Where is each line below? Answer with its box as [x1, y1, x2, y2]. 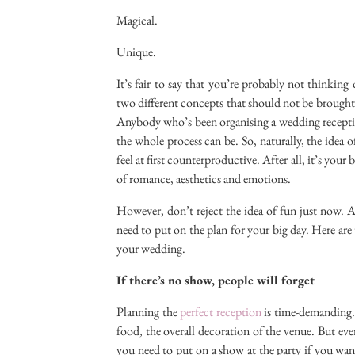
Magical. [116, 12, 158, 29]
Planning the [116, 303, 181, 321]
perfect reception [180, 303, 261, 321]
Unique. [116, 44, 156, 61]
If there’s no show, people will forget [116, 272, 315, 289]
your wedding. [116, 240, 185, 258]
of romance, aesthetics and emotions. [116, 170, 291, 188]
